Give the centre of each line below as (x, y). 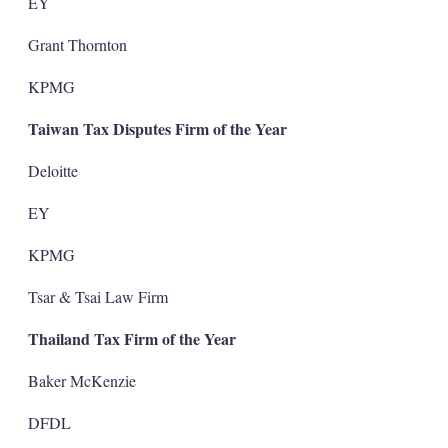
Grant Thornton (77, 44)
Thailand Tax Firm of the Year (131, 338)
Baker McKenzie (81, 380)
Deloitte (52, 170)
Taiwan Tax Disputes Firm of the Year (157, 128)
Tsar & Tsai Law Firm (97, 296)
